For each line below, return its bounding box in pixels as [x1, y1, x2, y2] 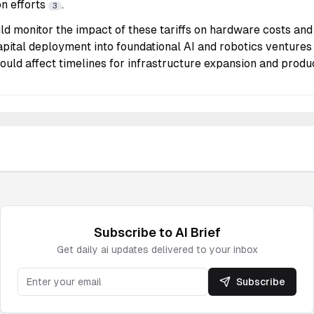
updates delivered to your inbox [108, 244, 258, 255]
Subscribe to [93, 225, 175, 240]
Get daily [56, 244, 101, 255]
